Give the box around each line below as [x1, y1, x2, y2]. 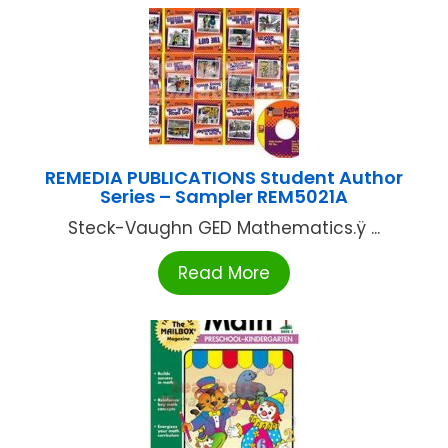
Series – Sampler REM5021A [100, 183, 348, 209]
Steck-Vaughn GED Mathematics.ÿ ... [68, 215, 380, 240]
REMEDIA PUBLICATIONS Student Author [45, 164, 403, 190]
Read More [178, 260, 270, 285]
